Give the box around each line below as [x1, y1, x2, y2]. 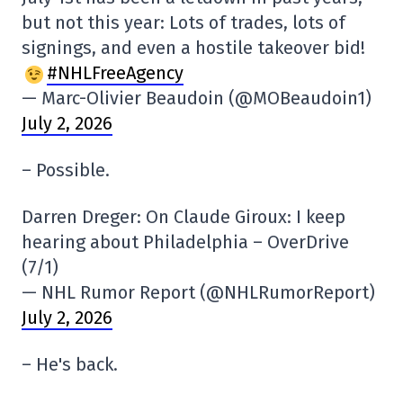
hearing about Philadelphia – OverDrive [22, 231, 349, 254]
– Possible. [22, 159, 110, 182]
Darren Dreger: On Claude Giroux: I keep [22, 206, 345, 228]
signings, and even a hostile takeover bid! [22, 37, 365, 59]
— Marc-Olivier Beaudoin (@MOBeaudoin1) [22, 87, 372, 110]
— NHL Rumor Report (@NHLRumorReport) [22, 282, 375, 304]
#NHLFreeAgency [47, 62, 184, 85]
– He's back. [22, 354, 118, 376]
